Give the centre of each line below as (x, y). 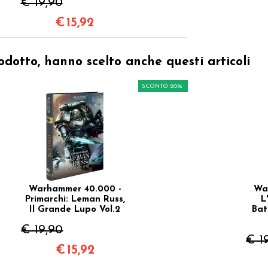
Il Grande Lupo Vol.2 (75, 209)
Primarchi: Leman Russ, (75, 199)
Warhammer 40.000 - (75, 189)
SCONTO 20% (162, 86)
